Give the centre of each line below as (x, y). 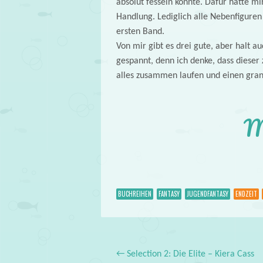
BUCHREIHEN (134, 194)
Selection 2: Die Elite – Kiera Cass (189, 254)
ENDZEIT (246, 194)
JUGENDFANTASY (207, 194)
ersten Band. (140, 31)
